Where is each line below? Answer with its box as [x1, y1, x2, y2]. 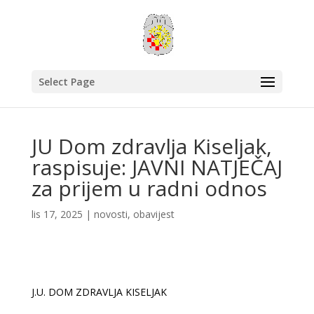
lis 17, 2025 [31, 207, 83, 221]
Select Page [38, 75, 95, 88]
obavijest [132, 207, 175, 221]
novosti [93, 207, 128, 221]
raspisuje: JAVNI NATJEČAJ [31, 153, 282, 182]
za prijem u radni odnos [31, 174, 267, 203]
